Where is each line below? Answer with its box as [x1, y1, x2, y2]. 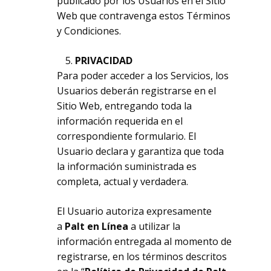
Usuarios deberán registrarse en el [57, 84, 217, 97]
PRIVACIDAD [75, 54, 133, 67]
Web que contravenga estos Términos [57, 9, 231, 22]
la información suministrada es [57, 160, 197, 173]
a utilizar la [131, 220, 181, 233]
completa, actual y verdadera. [57, 175, 189, 188]
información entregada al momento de [57, 235, 232, 248]
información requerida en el [57, 114, 183, 128]
